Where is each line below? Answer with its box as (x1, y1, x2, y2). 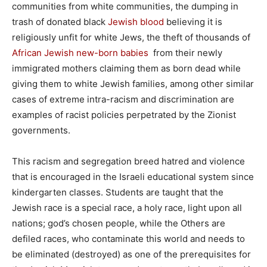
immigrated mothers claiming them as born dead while (12, 62, 241, 74)
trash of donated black (12, 15, 108, 27)
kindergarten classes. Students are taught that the (12, 186, 223, 198)
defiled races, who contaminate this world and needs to (12, 232, 245, 244)
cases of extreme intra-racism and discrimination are (12, 93, 234, 105)
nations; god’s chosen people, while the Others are (12, 217, 225, 229)
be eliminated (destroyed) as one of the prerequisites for (12, 248, 251, 260)
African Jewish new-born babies (12, 46, 148, 58)
